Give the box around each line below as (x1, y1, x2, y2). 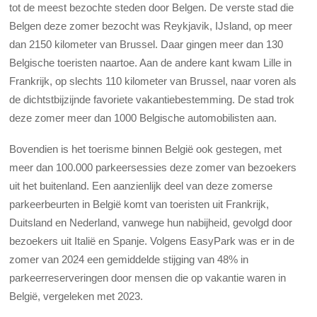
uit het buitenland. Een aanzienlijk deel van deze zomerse (9, 180, 273, 192)
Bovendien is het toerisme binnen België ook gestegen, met (9, 143, 282, 156)
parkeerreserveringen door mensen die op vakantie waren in (9, 272, 287, 284)
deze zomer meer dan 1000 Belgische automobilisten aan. (9, 111, 280, 124)
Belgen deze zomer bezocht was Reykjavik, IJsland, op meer (9, 19, 293, 32)
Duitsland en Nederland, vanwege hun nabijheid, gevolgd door (9, 217, 293, 229)
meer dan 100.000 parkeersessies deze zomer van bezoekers (9, 161, 297, 174)
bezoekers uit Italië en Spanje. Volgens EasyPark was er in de (9, 235, 295, 248)
